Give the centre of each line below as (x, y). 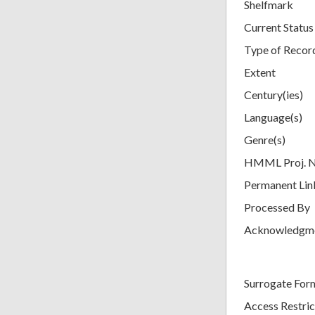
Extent (260, 72)
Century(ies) (274, 94)
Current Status (279, 27)
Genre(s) (265, 139)
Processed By (277, 207)
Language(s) (273, 117)
